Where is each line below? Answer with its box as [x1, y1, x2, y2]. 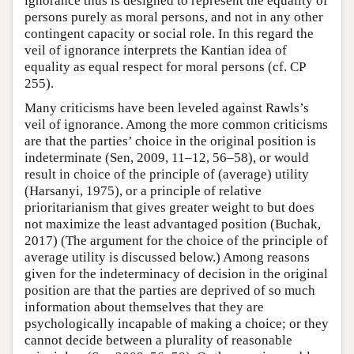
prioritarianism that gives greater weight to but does [24, 200, 314, 216]
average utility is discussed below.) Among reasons [24, 250, 310, 265]
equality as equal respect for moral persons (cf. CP [24, 59, 305, 75]
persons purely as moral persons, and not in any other [24, 9, 323, 25]
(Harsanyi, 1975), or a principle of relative [24, 183, 262, 199]
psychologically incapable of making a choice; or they [24, 316, 329, 332]
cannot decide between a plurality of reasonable [24, 333, 292, 348]
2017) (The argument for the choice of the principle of [24, 233, 328, 249]
